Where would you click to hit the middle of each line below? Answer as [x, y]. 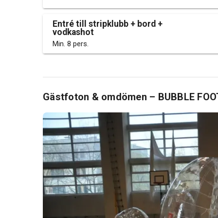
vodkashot [73, 32]
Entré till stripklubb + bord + [108, 24]
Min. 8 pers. [71, 44]
